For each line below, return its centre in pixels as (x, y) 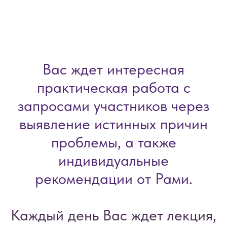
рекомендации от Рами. (113, 178)
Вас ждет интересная (113, 69)
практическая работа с (113, 87)
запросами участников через (113, 105)
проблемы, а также (113, 142)
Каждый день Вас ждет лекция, (113, 215)
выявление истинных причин (113, 124)
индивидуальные (113, 160)
